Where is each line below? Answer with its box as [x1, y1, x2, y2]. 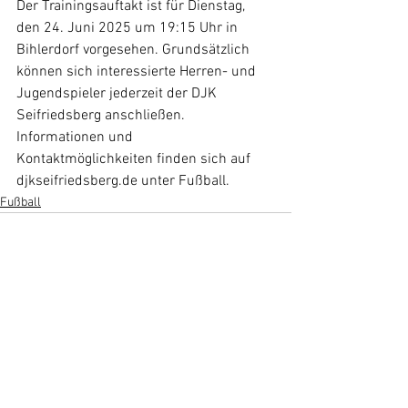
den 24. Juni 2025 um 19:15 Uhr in [16, 19, 241, 38]
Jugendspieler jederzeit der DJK [16, 85, 220, 104]
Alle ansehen [220, 339, 291, 355]
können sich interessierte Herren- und [16, 63, 260, 82]
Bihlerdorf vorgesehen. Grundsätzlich [16, 41, 253, 60]
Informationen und [16, 128, 137, 148]
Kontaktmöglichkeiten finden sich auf [16, 150, 254, 169]
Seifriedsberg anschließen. [16, 107, 189, 126]
